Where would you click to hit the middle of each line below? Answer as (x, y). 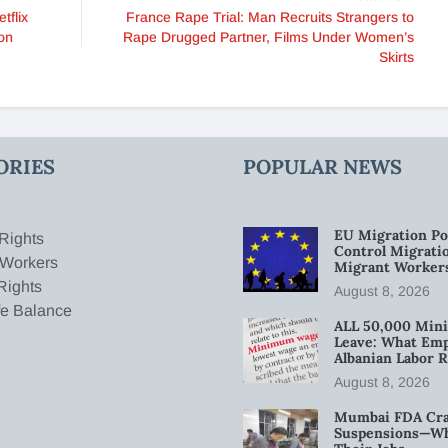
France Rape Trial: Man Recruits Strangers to (270, 16)
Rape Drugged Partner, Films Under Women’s (268, 36)
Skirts (396, 56)
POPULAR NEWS (323, 166)
